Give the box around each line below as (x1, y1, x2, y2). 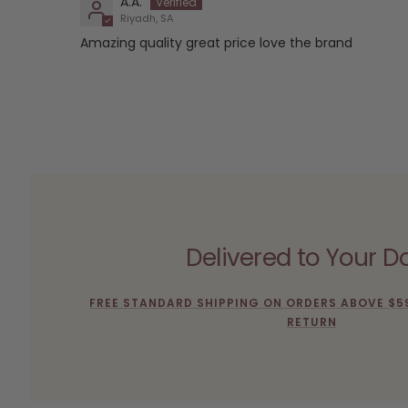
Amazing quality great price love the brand (80, 34, 352, 53)
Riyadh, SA (120, 11, 174, 26)
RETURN (286, 313, 337, 330)
